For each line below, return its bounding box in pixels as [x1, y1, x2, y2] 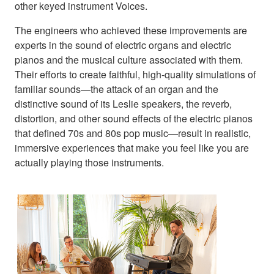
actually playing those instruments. [15, 155, 164, 169]
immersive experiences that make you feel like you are [15, 140, 249, 155]
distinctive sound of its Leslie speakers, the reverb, [15, 96, 232, 111]
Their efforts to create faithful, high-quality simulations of [15, 67, 256, 81]
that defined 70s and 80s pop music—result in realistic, [15, 125, 251, 140]
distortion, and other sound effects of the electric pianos [15, 111, 253, 125]
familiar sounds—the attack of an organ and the [15, 81, 218, 96]
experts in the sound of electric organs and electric [15, 37, 231, 52]
